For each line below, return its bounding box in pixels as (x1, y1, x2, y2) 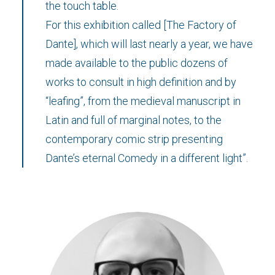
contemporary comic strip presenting (45, 133, 223, 145)
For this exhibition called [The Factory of (45, 18, 236, 31)
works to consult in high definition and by (45, 76, 236, 88)
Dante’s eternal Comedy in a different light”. (45, 152, 248, 165)
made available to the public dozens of (45, 56, 228, 69)
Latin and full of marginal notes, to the (45, 114, 222, 126)
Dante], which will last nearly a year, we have (45, 37, 253, 50)
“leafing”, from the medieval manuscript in (45, 95, 241, 107)
